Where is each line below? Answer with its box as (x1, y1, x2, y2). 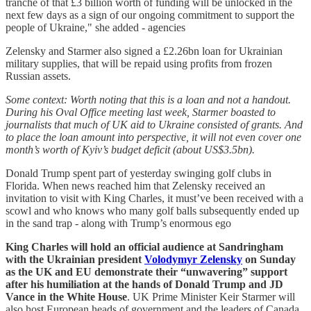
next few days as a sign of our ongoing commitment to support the (6, 8, 294, 21)
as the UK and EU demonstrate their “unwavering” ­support (6, 265, 287, 278)
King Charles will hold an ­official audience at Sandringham (6, 240, 283, 253)
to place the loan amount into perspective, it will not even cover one (6, 131, 301, 143)
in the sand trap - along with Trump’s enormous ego (6, 217, 231, 229)
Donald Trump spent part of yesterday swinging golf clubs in (6, 167, 271, 179)
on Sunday (242, 253, 296, 265)
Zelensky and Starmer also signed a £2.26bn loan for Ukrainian (6, 44, 283, 57)
